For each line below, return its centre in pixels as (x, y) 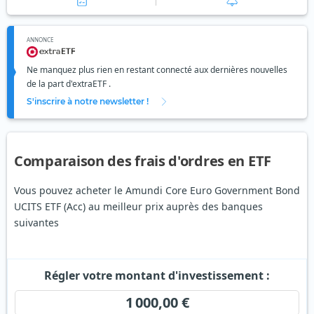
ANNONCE (40, 40)
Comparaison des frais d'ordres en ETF (143, 161)
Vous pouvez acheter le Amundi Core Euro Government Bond (157, 191)
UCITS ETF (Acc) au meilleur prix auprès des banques (138, 207)
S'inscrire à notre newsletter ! (88, 102)
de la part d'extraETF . (69, 84)
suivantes (36, 223)
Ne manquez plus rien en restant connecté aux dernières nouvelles (157, 70)
